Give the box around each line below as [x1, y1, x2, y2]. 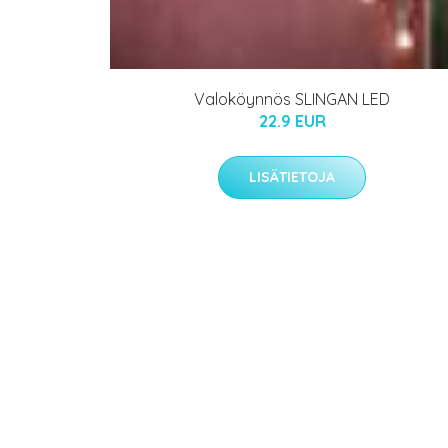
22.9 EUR [258, 110, 326, 131]
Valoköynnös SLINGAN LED [194, 88, 390, 109]
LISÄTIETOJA [249, 167, 335, 186]
